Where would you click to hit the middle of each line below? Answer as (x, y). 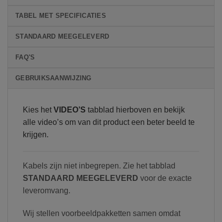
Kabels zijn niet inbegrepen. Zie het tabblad (99, 166)
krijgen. (36, 135)
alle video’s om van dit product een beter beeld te (109, 122)
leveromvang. (47, 190)
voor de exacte (165, 178)
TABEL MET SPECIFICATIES (61, 16)
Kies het (38, 110)
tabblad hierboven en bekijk (135, 110)
